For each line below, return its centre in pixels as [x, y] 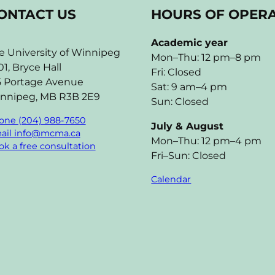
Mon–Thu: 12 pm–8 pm [206, 57]
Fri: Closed [176, 72]
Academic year [190, 42]
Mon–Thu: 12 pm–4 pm [207, 141]
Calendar [171, 179]
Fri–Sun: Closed [189, 155]
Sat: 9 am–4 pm [189, 87]
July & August [188, 126]
